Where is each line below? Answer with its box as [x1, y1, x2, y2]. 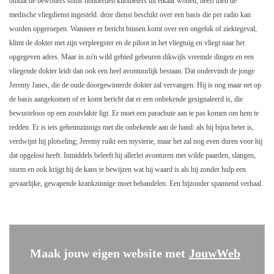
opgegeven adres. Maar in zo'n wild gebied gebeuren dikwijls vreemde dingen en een [9, 53, 254, 62]
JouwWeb [189, 246, 240, 261]
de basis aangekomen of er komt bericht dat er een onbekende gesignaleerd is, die [9, 95, 243, 104]
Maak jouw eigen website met [30, 246, 185, 261]
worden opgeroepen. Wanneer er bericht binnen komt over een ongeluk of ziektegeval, [9, 24, 257, 34]
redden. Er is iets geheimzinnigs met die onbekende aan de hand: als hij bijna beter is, [9, 123, 254, 132]
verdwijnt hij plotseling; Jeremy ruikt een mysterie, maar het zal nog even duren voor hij [9, 137, 262, 146]
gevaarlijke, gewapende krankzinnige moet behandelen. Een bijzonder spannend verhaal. [9, 179, 263, 188]
